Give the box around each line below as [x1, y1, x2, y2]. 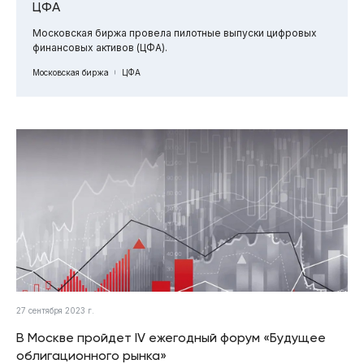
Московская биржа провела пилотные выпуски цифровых [32, 26, 317, 39]
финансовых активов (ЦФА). [32, 41, 167, 54]
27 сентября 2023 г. [16, 305, 94, 315]
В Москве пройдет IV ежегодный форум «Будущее [16, 329, 326, 345]
